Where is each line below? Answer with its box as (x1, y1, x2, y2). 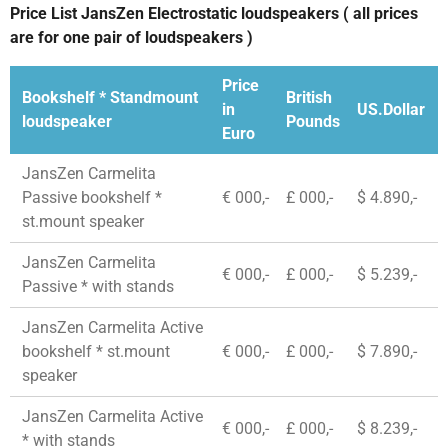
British (286, 88, 333, 108)
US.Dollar (357, 100, 426, 120)
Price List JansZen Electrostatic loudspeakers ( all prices (10, 4, 418, 24)
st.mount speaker (22, 212, 145, 232)
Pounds (286, 112, 341, 132)
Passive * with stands (22, 277, 175, 297)
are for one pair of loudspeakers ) (10, 28, 253, 48)
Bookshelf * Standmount (22, 88, 199, 108)
